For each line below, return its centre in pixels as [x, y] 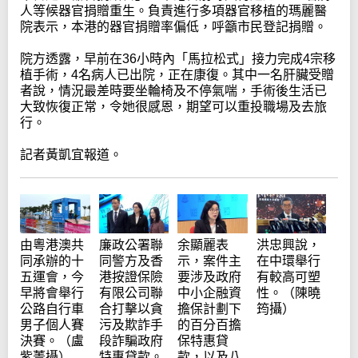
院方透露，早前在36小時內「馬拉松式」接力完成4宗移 [178, 59]
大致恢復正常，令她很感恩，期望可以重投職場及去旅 [173, 107]
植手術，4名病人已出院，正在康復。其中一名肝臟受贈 [177, 75]
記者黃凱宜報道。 [71, 155]
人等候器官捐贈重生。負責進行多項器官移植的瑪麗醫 [173, 11]
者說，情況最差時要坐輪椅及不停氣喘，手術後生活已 [173, 91]
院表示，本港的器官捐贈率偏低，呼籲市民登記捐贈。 [173, 27]
